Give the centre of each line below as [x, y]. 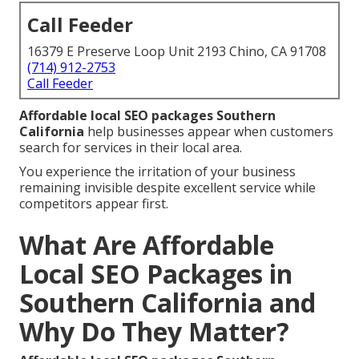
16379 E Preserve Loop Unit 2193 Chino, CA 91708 [177, 52]
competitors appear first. [94, 204]
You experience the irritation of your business [157, 172]
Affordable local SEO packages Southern [147, 116]
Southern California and [167, 303]
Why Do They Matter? [154, 332]
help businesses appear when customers [209, 132]
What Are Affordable [147, 245]
